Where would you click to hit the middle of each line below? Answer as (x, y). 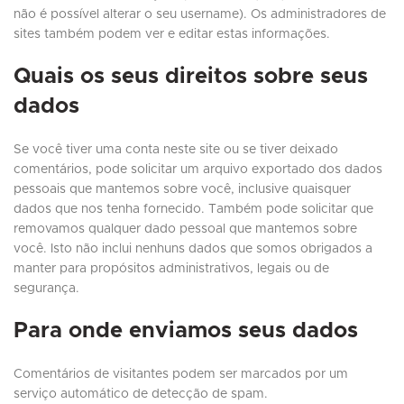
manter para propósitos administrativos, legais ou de (171, 269)
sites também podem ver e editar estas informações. (172, 35)
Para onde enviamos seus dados (186, 331)
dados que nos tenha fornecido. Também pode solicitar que (193, 210)
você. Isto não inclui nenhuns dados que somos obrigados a (193, 249)
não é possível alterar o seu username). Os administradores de (200, 15)
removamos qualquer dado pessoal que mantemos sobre (185, 230)
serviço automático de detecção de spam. (141, 395)
